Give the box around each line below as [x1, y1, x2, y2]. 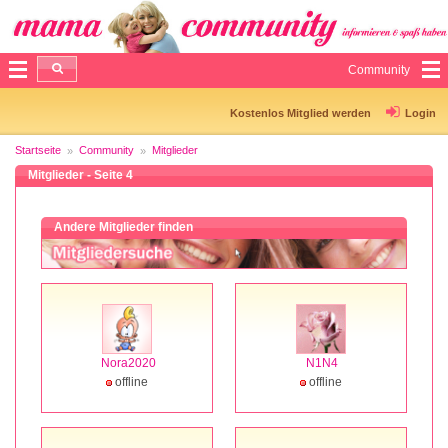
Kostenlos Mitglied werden [230, 106, 371, 119]
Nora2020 [101, 355, 156, 370]
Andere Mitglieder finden [54, 219, 193, 234]
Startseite [15, 143, 61, 156]
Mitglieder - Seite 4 [28, 167, 133, 182]
